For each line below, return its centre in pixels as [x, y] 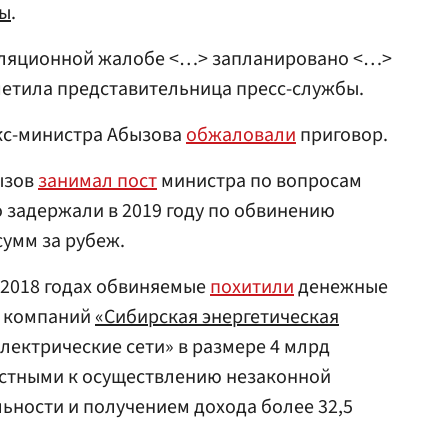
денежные [341, 287]
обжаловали [241, 135]
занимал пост [97, 181]
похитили [252, 287]
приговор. [342, 135]
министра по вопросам [259, 181]
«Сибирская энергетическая [217, 317]
